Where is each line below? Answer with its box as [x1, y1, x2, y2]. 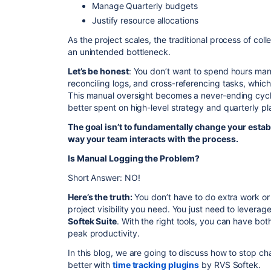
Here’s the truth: [68, 192, 132, 202]
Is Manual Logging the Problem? [68, 153, 201, 163]
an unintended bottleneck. [68, 47, 171, 57]
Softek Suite [68, 216, 117, 226]
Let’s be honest [68, 66, 129, 76]
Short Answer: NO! [68, 172, 140, 183]
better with [68, 260, 113, 270]
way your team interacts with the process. [68, 134, 238, 144]
